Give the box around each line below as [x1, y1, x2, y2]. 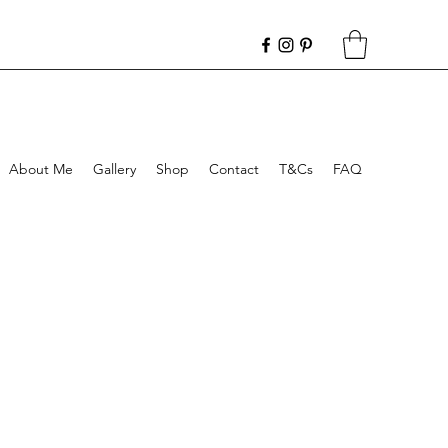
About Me [9, 159, 73, 178]
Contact [209, 159, 259, 178]
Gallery [93, 159, 136, 178]
